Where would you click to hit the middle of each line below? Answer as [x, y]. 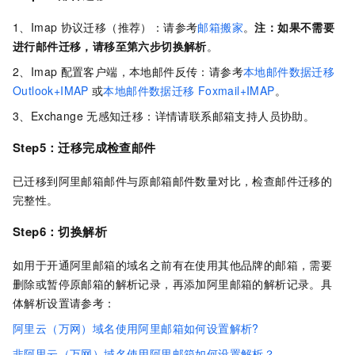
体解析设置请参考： [64, 303]
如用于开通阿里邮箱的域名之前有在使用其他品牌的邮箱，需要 [173, 265]
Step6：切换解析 [60, 232]
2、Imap [35, 72]
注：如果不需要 [295, 27]
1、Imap [35, 27]
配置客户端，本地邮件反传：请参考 [152, 72]
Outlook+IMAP [51, 91]
